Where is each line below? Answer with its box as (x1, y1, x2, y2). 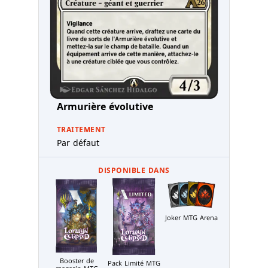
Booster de (59, 256, 94, 266)
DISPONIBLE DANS (98, 165, 170, 176)
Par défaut (57, 137, 99, 149)
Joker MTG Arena (165, 213, 218, 223)
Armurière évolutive (57, 100, 153, 114)
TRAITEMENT (57, 124, 106, 135)
